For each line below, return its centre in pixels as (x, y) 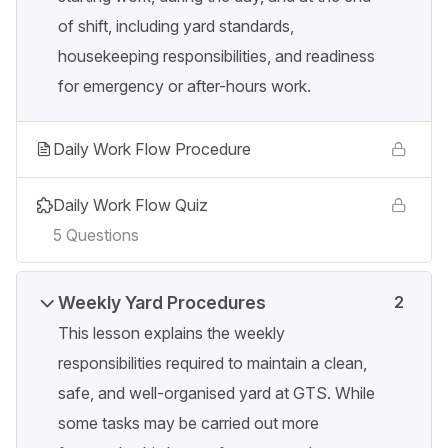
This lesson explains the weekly (171, 333)
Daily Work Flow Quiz (130, 205)
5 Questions (96, 235)
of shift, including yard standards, (176, 26)
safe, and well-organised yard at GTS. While (216, 393)
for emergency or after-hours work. (184, 86)
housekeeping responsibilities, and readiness (216, 56)
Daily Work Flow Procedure (152, 149)
